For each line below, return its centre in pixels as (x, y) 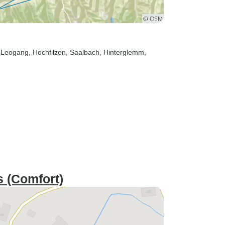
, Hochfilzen (47, 52)
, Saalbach (83, 52)
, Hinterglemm (122, 52)
